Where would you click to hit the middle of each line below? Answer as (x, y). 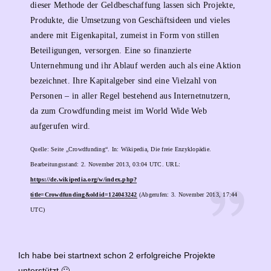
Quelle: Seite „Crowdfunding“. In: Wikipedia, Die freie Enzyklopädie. (121, 149)
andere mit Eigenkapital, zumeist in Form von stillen (125, 35)
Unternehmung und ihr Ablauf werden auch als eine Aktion (135, 65)
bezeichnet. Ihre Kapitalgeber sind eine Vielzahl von (123, 80)
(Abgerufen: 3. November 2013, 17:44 (187, 195)
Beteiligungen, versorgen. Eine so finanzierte (111, 50)
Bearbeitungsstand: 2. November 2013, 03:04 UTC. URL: (105, 165)
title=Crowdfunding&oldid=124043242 (84, 195)
